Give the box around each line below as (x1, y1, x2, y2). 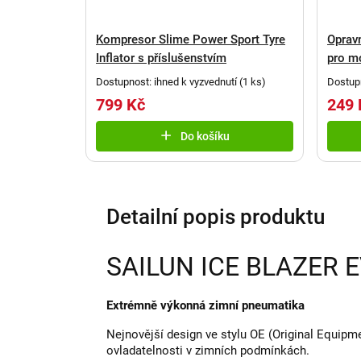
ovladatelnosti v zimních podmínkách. (106, 343, 309, 359)
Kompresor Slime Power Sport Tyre (96, 32, 285, 48)
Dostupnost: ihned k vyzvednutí (96, 76, 239, 89)
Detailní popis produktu (106, 205, 325, 230)
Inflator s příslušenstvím (96, 51, 226, 66)
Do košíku (180, 130, 230, 143)
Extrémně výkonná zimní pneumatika (106, 298, 305, 313)
